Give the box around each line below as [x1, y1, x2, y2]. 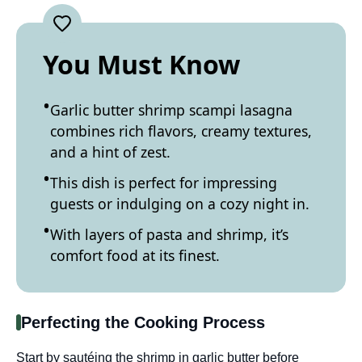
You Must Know [43, 46, 240, 82]
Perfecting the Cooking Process [21, 314, 265, 332]
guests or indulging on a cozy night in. [50, 193, 309, 213]
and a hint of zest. [50, 141, 170, 162]
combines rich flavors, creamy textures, [50, 120, 312, 141]
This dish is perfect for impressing [50, 172, 277, 192]
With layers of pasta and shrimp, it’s [50, 224, 288, 244]
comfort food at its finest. [50, 245, 220, 265]
